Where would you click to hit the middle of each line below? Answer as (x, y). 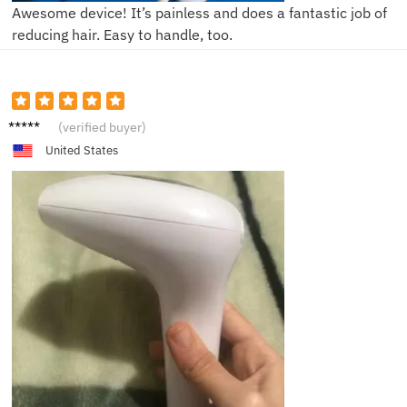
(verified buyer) (102, 127)
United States (81, 151)
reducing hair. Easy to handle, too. (122, 34)
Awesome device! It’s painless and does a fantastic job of (199, 12)
